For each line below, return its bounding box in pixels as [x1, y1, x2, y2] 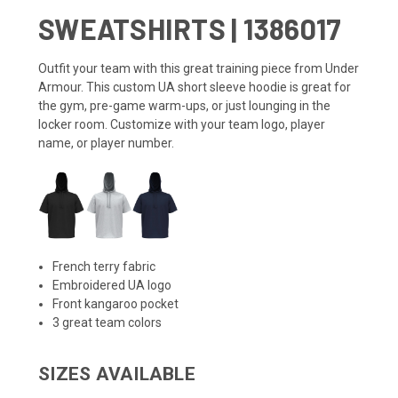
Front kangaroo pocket [52, 296, 179, 311]
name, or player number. [38, 135, 177, 150]
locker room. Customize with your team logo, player [38, 116, 325, 131]
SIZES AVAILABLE [38, 362, 195, 385]
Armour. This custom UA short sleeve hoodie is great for [38, 79, 351, 94]
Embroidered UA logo [52, 277, 172, 292]
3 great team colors [52, 314, 163, 330]
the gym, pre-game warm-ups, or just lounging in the [38, 98, 330, 113]
